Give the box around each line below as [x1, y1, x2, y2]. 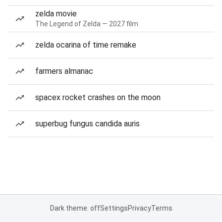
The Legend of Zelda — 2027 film [35, 20, 138, 28]
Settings [100, 204, 128, 212]
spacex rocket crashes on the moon [35, 93, 161, 102]
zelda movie [35, 9, 77, 18]
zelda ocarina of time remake [35, 40, 136, 50]
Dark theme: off [50, 204, 100, 212]
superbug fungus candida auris [35, 119, 140, 128]
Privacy [127, 204, 151, 212]
